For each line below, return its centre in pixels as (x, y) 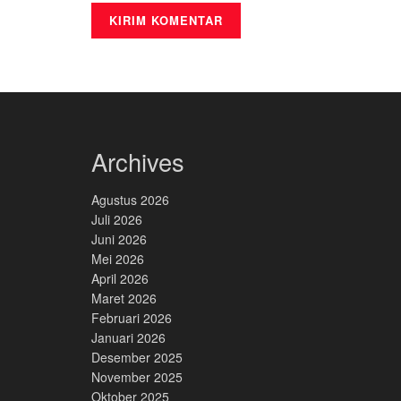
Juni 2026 (119, 239)
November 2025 (137, 377)
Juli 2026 (117, 220)
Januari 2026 (128, 338)
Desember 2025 (137, 358)
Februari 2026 (132, 318)
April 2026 (120, 279)
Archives (138, 161)
